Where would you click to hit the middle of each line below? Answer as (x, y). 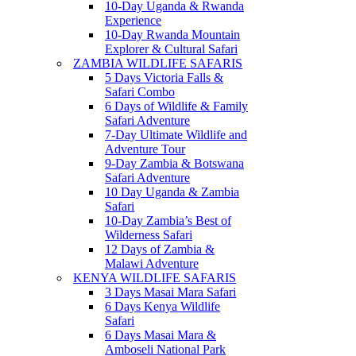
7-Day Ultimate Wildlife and (176, 135)
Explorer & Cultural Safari (171, 49)
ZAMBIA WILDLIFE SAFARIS (158, 63)
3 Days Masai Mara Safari (170, 292)
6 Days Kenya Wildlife (163, 306)
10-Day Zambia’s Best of (168, 221)
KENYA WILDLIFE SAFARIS (155, 278)
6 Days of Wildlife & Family (176, 106)
